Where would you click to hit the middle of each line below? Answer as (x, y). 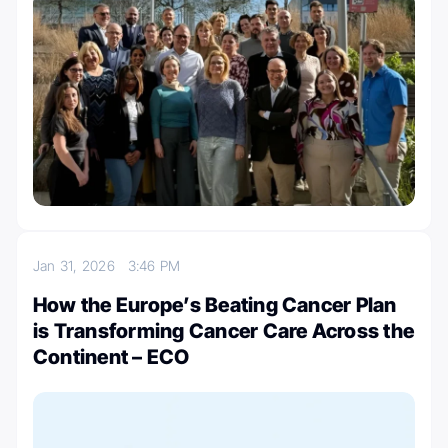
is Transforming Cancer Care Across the (224, 330)
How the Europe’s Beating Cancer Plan (215, 304)
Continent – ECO (111, 356)
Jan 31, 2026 (80, 265)
